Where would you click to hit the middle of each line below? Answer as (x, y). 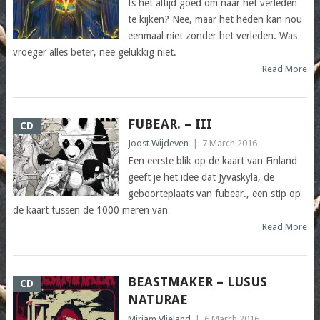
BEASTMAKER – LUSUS (197, 282)
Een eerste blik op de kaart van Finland (212, 161)
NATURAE (157, 300)
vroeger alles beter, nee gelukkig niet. (94, 52)
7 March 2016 (229, 144)
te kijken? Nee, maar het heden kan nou (215, 20)
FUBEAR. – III (170, 124)
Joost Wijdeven (158, 144)
